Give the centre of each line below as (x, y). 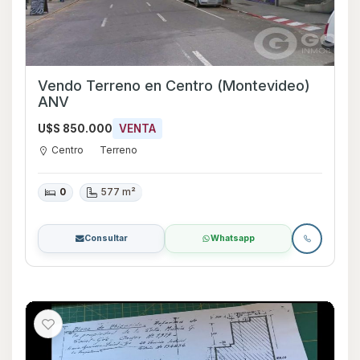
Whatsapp (233, 239)
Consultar (106, 239)
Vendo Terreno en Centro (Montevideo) (174, 86)
